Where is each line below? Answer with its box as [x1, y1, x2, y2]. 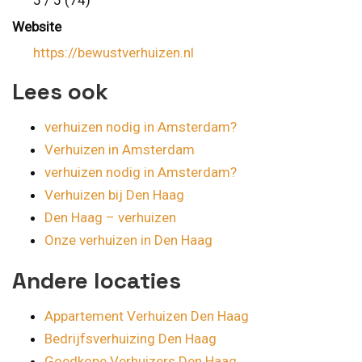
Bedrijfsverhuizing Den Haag [44, 330, 217, 347]
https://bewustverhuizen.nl [32, 44, 194, 61]
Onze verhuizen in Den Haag [44, 232, 213, 249]
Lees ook [12, 77, 108, 107]
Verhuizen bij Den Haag [44, 187, 184, 204]
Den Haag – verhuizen [44, 209, 176, 226]
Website [12, 18, 61, 35]
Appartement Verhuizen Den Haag [44, 308, 249, 325]
